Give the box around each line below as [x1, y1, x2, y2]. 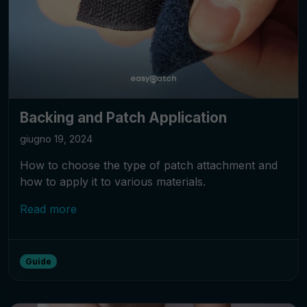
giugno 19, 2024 [20, 133, 93, 145]
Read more [20, 202, 77, 217]
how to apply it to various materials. [20, 175, 206, 189]
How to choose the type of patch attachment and [20, 158, 278, 173]
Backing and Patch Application [20, 109, 227, 127]
